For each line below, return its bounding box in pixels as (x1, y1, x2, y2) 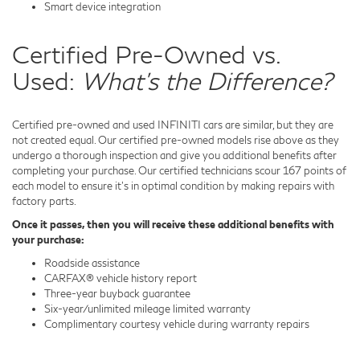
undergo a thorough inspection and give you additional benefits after (12, 148, 337, 162)
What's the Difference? (81, 65, 333, 95)
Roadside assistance (44, 256, 140, 269)
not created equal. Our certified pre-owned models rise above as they (12, 133, 339, 146)
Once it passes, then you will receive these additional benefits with (12, 217, 334, 231)
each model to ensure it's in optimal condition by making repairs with (12, 178, 334, 192)
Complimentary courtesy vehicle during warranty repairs (44, 317, 309, 330)
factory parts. (12, 194, 76, 207)
